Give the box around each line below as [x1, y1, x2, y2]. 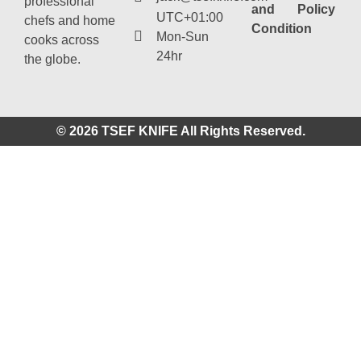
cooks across [24, 32, 99, 47]
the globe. [24, 52, 81, 66]
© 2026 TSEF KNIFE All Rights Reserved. [56, 124, 305, 139]
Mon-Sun [156, 29, 209, 44]
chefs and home [24, 13, 115, 27]
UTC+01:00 [156, 10, 223, 24]
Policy [297, 2, 336, 16]
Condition [251, 21, 312, 35]
